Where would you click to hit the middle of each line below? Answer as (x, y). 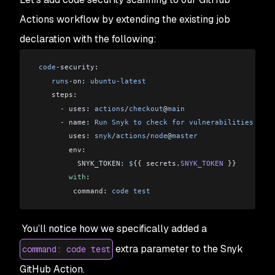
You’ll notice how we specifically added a (113, 229)
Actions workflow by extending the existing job (125, 20)
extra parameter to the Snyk (178, 249)
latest (133, 81)
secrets (161, 164)
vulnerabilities (219, 122)
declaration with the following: (88, 39)
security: (79, 67)
